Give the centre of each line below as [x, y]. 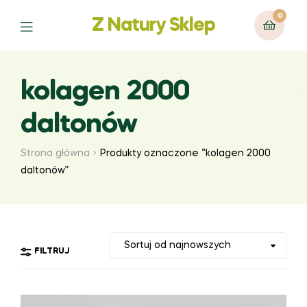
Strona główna [55, 153]
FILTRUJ [52, 251]
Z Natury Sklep [153, 25]
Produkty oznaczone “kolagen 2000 [186, 153]
